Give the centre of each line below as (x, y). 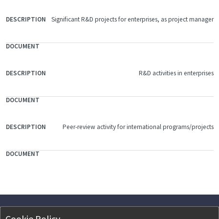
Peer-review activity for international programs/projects (138, 127)
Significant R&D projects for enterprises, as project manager (132, 19)
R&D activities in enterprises (176, 73)
